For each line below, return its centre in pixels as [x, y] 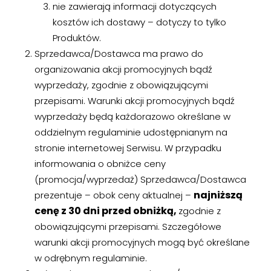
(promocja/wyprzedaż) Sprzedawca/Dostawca [140, 179]
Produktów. [77, 38]
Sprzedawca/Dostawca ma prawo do [119, 54]
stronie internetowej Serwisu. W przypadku [128, 148]
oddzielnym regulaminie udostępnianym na [131, 132]
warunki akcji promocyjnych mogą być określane [142, 242]
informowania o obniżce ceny [100, 164]
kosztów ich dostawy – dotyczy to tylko [139, 22]
